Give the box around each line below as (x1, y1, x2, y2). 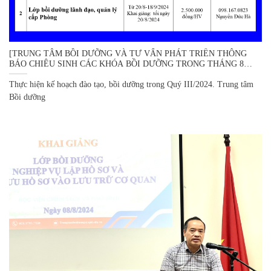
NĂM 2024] (9, 69, 51, 79)
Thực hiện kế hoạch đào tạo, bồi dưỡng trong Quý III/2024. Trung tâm (9, 80, 253, 90)
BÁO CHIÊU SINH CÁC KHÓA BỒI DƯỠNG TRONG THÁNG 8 (9, 59, 244, 68)
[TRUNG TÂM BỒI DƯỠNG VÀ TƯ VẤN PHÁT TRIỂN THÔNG (9, 48, 247, 58)
